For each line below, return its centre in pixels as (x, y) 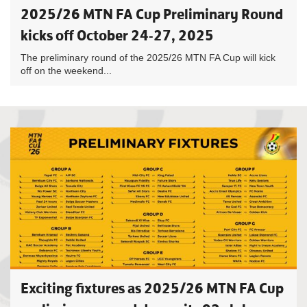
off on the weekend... (66, 71)
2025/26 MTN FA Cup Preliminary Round (152, 14)
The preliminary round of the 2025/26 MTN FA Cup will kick (148, 58)
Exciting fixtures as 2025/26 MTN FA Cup (152, 288)
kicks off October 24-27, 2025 (117, 35)
